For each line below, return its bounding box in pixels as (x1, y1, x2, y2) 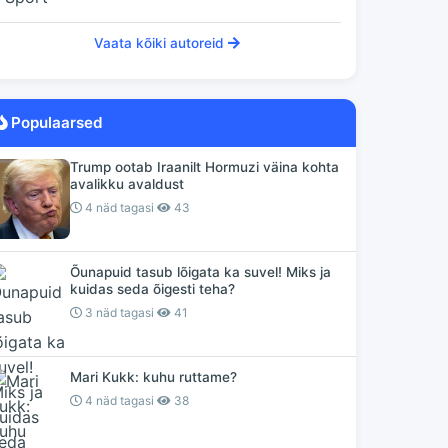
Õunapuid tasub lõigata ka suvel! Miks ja (69, 264, 331, 280)
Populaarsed (6, 113, 103, 132)
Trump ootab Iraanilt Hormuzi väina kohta (69, 159, 339, 175)
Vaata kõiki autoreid (93, 35, 228, 51)
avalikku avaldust (69, 176, 184, 192)
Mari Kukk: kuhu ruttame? (69, 369, 237, 385)
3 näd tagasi (81, 305, 154, 320)
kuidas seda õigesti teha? (69, 281, 235, 297)
